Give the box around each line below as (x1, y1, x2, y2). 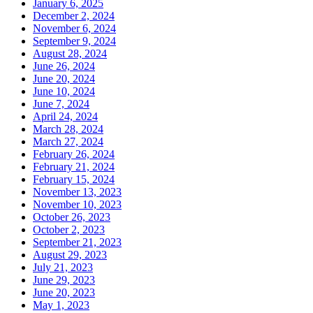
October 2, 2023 (33, 224, 105, 236)
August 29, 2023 (33, 249, 107, 261)
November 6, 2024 (33, 22, 116, 35)
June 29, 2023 (33, 274, 95, 286)
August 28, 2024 (33, 48, 107, 60)
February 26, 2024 (33, 148, 115, 161)
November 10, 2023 (33, 198, 122, 211)
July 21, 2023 (33, 261, 93, 274)
